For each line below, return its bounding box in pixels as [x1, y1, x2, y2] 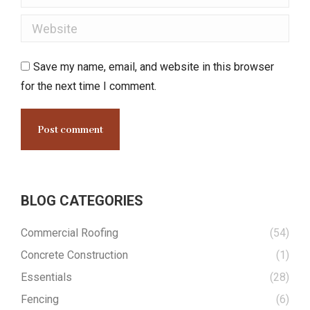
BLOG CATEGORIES [21, 192, 143, 209]
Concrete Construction [21, 248, 128, 262]
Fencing [21, 293, 59, 306]
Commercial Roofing [21, 226, 118, 239]
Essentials [21, 271, 72, 284]
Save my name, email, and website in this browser [33, 60, 274, 73]
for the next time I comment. [21, 80, 156, 93]
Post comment [37, 124, 103, 136]
